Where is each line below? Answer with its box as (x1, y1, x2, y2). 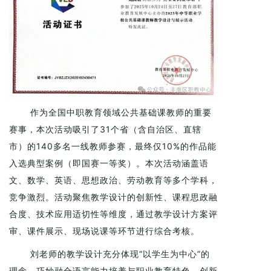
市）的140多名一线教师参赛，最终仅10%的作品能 (9, 141, 217, 152)
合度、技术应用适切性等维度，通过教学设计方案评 (9, 209, 218, 220)
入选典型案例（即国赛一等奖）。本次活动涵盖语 (9, 158, 209, 169)
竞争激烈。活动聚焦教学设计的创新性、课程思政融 (9, 192, 218, 203)
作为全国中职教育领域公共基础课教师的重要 (30, 107, 212, 118)
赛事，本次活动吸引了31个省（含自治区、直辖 (9, 124, 201, 135)
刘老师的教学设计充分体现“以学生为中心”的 (30, 249, 210, 260)
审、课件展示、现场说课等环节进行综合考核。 (9, 226, 200, 237)
